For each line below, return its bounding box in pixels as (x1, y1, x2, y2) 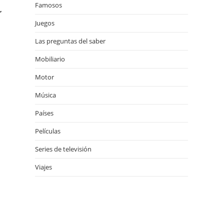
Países (35, 108, 53, 117)
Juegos (35, 18, 54, 27)
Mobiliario (35, 54, 65, 63)
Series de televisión (35, 144, 91, 153)
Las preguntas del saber (35, 36, 105, 45)
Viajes (35, 162, 52, 171)
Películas (35, 126, 60, 135)
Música (35, 90, 56, 99)
